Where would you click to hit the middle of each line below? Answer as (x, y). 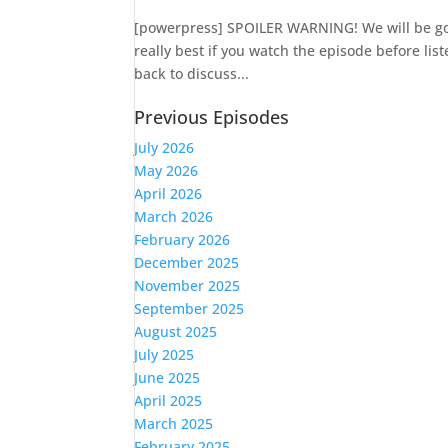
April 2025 (168, 401)
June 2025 (167, 378)
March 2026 (174, 217)
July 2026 (164, 148)
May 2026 (166, 171)
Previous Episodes (212, 117)
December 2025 (187, 263)
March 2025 (174, 424)
